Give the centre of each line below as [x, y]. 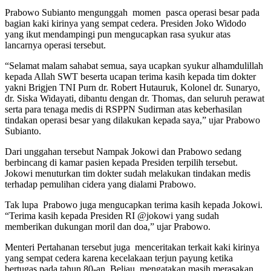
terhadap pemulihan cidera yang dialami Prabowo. [100, 184]
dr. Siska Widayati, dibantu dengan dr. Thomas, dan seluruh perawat [135, 99]
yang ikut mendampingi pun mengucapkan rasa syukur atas [118, 34]
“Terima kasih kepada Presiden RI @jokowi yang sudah [112, 216]
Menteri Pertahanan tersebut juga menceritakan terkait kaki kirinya [132, 247]
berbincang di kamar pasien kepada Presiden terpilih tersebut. [121, 163]
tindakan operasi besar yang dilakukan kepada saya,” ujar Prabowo [132, 120]
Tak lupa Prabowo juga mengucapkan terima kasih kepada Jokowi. [134, 205]
